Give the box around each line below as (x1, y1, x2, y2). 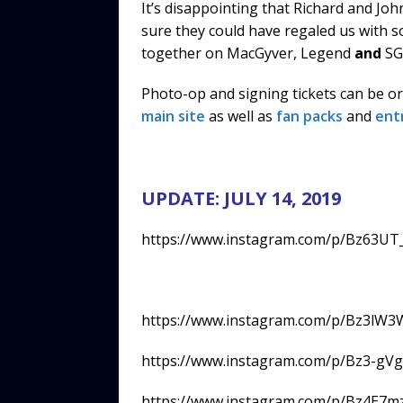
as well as (205, 105, 276, 126)
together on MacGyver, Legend (141, 42, 354, 63)
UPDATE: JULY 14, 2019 (141, 185, 341, 210)
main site (141, 105, 205, 126)
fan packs (276, 105, 343, 126)
